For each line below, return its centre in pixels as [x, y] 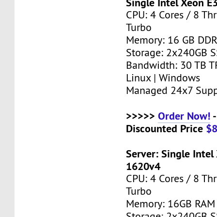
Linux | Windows [163, 77]
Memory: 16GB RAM [171, 203]
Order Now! [184, 116]
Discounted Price [166, 128]
